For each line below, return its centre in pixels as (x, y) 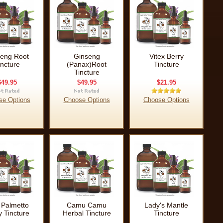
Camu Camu (87, 205)
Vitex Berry (166, 56)
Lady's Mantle (166, 205)
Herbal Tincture (87, 213)
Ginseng (87, 56)
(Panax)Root (87, 64)
